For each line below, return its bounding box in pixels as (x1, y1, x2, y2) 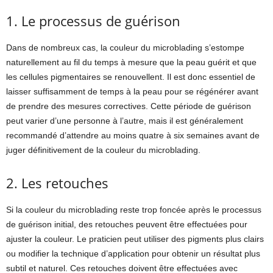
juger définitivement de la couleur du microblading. (6, 144, 200, 155)
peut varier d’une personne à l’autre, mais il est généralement (6, 115, 243, 126)
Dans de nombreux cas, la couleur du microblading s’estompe (6, 42, 244, 52)
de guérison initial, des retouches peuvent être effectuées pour (6, 219, 247, 229)
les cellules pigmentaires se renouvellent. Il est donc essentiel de (6, 71, 255, 82)
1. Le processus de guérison (6, 11, 180, 30)
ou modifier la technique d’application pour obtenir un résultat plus (6, 248, 260, 258)
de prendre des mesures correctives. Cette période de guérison (6, 101, 251, 111)
